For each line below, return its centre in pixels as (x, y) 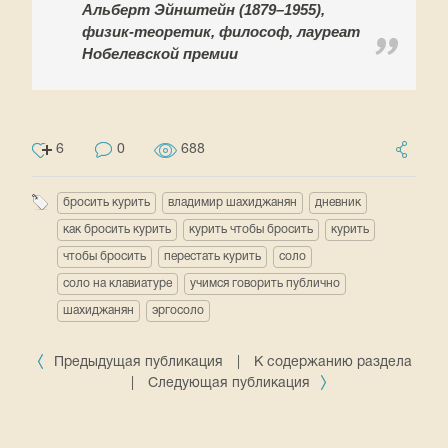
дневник (338, 202)
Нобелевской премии (160, 53)
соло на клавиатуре (117, 283)
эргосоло (178, 310)
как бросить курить (117, 229)
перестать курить (212, 256)
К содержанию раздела (333, 362)
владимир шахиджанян (232, 202)
